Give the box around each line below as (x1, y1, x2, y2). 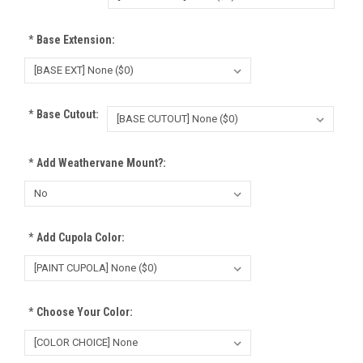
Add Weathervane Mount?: (33, 156, 166, 169)
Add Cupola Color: (33, 230, 125, 244)
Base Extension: (33, 32, 115, 46)
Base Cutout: (33, 107, 99, 121)
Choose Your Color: (33, 305, 133, 318)
